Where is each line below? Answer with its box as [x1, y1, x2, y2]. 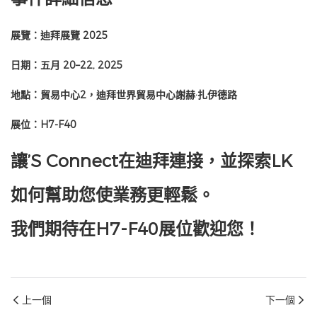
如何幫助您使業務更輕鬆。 [11, 185, 214, 206]
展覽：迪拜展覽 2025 [11, 29, 108, 42]
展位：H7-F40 [11, 118, 76, 132]
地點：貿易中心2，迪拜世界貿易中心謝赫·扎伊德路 [11, 88, 237, 102]
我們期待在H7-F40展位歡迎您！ [11, 219, 260, 240]
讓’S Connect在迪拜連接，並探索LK [11, 151, 292, 172]
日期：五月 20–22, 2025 [11, 59, 123, 72]
